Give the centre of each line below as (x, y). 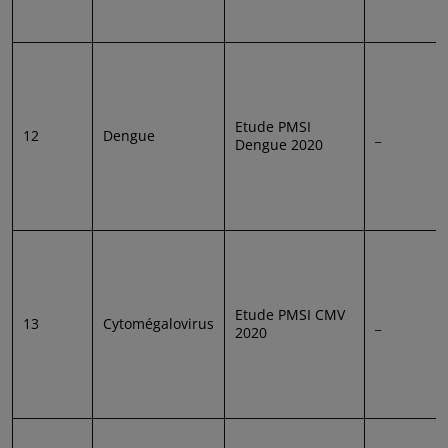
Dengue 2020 (279, 144)
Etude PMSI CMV (290, 314)
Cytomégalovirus (158, 323)
